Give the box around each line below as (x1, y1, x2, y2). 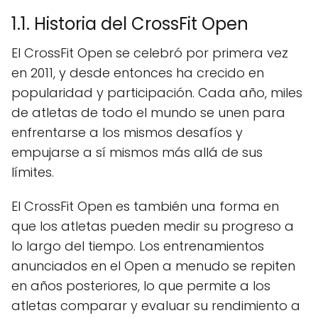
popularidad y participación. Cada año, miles (11, 83, 302, 102)
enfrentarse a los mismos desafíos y (11, 123, 243, 141)
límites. (11, 163, 54, 181)
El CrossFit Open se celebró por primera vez (11, 43, 288, 62)
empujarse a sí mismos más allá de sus (11, 143, 263, 161)
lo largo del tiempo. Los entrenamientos (11, 236, 264, 255)
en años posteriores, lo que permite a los (11, 276, 270, 295)
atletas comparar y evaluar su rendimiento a (11, 296, 300, 314)
